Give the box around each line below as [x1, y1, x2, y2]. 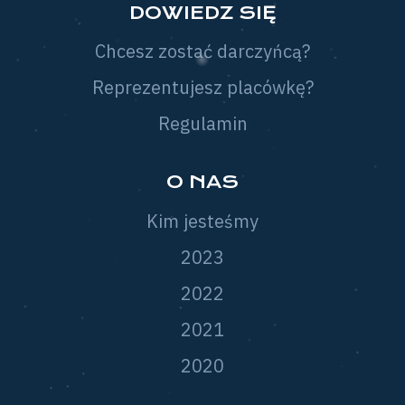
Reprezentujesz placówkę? [91, 75, 314, 99]
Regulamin [157, 111, 248, 136]
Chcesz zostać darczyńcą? [95, 39, 310, 63]
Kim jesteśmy [146, 208, 259, 233]
